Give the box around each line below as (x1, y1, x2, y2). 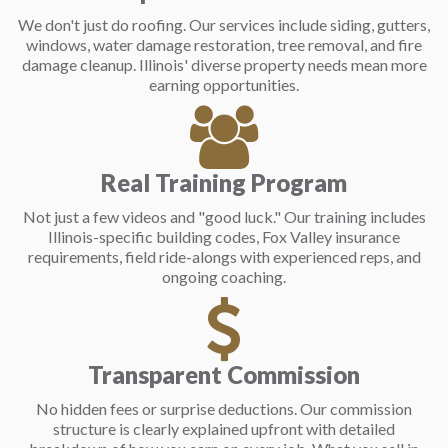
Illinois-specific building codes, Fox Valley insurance (48, 227, 400, 246)
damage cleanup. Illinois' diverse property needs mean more (21, 55, 427, 74)
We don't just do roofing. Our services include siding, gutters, (18, 15, 430, 34)
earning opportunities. (149, 75, 299, 94)
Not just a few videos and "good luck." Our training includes (22, 207, 426, 226)
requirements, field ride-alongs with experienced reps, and (27, 247, 421, 266)
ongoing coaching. (162, 267, 286, 286)
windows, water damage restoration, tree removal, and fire (26, 35, 422, 54)
